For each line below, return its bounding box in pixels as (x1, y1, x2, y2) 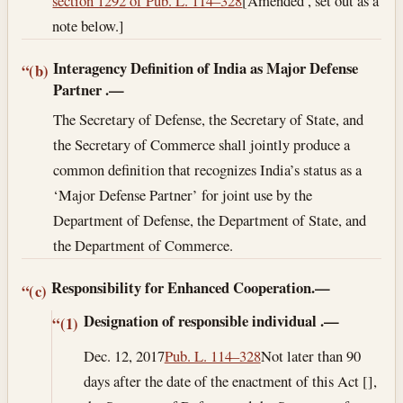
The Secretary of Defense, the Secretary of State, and (53, 108, 364, 130)
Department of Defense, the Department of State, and (53, 209, 367, 230)
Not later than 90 (260, 345, 361, 366)
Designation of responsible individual (83, 309, 317, 332)
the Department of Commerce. (53, 234, 234, 255)
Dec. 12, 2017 (83, 345, 165, 366)
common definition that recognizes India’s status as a (53, 158, 363, 180)
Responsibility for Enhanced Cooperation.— (51, 275, 331, 299)
